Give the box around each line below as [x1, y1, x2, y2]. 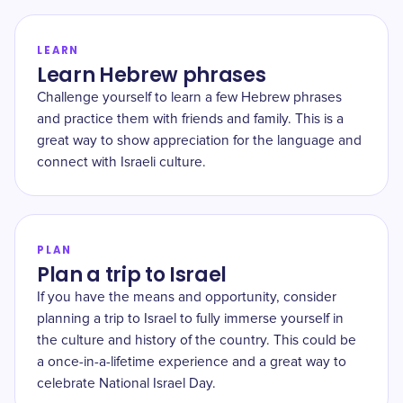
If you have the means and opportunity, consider [37, 291, 336, 304]
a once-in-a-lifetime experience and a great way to [37, 355, 346, 369]
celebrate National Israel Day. [37, 377, 216, 390]
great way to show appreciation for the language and [37, 134, 362, 148]
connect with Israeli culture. [37, 156, 206, 169]
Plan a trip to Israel [37, 261, 228, 289]
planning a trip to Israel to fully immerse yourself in [37, 312, 344, 326]
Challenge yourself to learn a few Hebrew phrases [37, 91, 342, 104]
